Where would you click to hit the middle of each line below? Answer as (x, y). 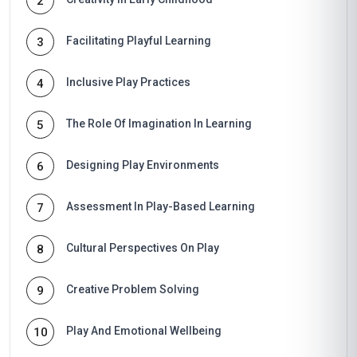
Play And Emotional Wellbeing (144, 331)
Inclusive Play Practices (128, 82)
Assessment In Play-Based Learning (161, 206)
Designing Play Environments (143, 165)
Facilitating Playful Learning (139, 41)
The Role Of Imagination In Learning (159, 124)
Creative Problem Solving (133, 289)
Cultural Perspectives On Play (143, 248)
